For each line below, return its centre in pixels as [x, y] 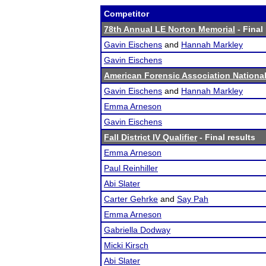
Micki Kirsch [126, 245]
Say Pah [193, 199]
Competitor [126, 14]
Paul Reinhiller [131, 168]
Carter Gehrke [131, 199]
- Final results [226, 137]
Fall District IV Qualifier [151, 137]
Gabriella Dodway [137, 230]
